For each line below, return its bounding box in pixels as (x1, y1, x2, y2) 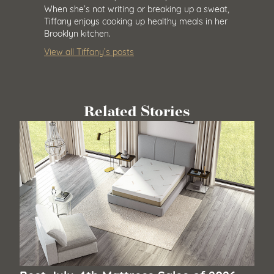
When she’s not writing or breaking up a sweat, (44, 2, 229, 14)
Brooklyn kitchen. (44, 26, 111, 39)
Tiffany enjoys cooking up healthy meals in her (44, 14, 228, 26)
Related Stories (84, 98, 190, 125)
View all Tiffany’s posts (44, 45, 134, 57)
